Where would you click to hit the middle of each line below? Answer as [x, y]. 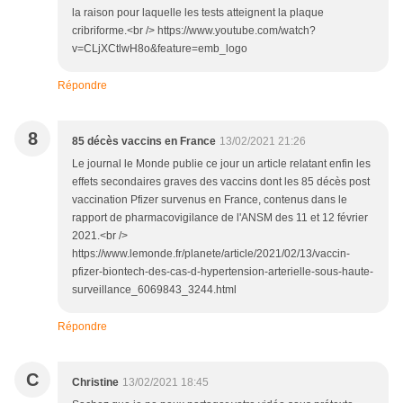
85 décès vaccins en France [144, 142]
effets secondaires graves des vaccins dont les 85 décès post [221, 182]
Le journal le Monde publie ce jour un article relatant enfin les [221, 164]
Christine [95, 383]
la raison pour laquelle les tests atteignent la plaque [198, 13]
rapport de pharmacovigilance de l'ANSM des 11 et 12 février [220, 218]
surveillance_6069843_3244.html [154, 290]
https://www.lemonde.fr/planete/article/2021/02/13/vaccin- [211, 254]
